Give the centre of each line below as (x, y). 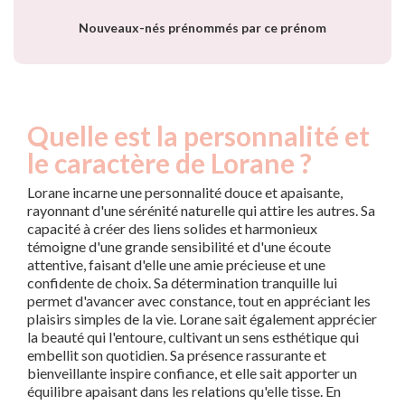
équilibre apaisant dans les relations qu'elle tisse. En (184, 391)
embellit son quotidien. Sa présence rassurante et (177, 355)
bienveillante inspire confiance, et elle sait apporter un (192, 373)
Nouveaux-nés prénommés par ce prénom (202, 28)
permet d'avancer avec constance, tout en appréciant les (199, 301)
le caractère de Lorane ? (170, 163)
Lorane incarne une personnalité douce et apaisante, (185, 193)
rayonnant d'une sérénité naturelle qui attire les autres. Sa (201, 211)
